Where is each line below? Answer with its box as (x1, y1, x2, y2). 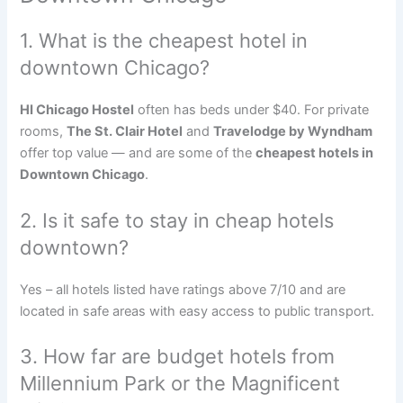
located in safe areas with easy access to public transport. (20, 302, 375, 319)
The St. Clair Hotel (67, 123, 184, 140)
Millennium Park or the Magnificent (20, 372, 341, 396)
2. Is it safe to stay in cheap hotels (20, 208, 335, 232)
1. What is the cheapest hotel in (20, 29, 309, 53)
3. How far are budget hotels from (20, 345, 336, 369)
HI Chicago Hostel (20, 102, 135, 119)
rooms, (20, 123, 67, 140)
